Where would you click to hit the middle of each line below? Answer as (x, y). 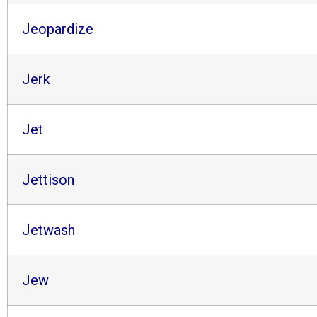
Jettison (48, 179)
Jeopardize (58, 29)
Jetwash (48, 230)
